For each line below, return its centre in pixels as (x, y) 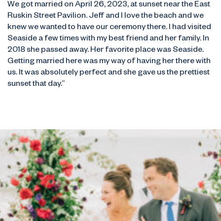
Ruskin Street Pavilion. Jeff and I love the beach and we (106, 17)
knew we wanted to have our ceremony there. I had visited (109, 28)
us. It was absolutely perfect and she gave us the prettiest (109, 74)
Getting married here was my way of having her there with (109, 62)
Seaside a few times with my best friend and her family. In (108, 39)
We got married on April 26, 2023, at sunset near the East (109, 5)
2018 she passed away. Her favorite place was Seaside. (106, 51)
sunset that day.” (36, 85)
